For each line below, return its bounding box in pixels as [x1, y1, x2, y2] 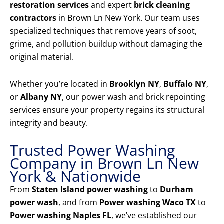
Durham [160, 184, 193, 195]
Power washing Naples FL [10, 210, 111, 221]
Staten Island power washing [32, 184, 148, 195]
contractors [10, 12, 56, 24]
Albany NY [20, 91, 62, 103]
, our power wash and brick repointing [62, 91, 205, 103]
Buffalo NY [163, 78, 206, 90]
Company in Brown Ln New [10, 153, 199, 174]
